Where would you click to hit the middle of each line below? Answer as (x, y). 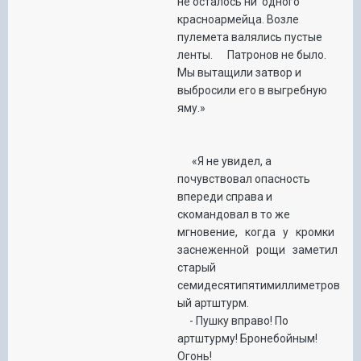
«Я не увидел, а (224, 161)
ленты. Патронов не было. (252, 54)
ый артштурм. (213, 303)
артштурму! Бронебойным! (247, 338)
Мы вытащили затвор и (239, 72)
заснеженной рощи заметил (260, 249)
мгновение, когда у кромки (258, 232)
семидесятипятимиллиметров (259, 285)
